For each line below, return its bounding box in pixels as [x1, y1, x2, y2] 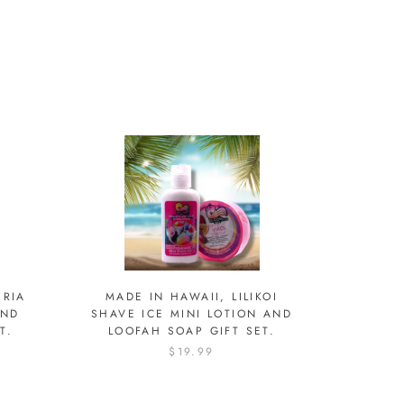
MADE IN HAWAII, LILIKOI [105, 289, 279, 306]
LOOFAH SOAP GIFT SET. [107, 323, 276, 340]
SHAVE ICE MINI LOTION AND [91, 306, 292, 323]
